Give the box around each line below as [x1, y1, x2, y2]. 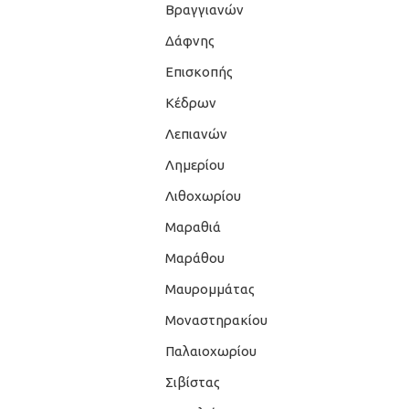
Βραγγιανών [165, 2, 244, 17]
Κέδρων [165, 95, 216, 110]
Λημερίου [165, 157, 225, 173]
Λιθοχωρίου [165, 188, 241, 204]
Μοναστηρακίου [165, 312, 267, 328]
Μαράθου [165, 250, 225, 266]
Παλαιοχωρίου [165, 343, 257, 359]
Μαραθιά [165, 219, 221, 235]
